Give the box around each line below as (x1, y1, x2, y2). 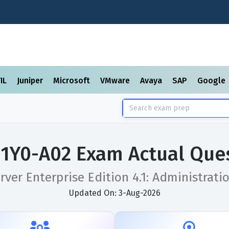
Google (197, 76, 227, 85)
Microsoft (53, 76, 92, 85)
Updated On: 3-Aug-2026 (68, 188, 161, 198)
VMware (100, 76, 132, 85)
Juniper (17, 76, 45, 85)
